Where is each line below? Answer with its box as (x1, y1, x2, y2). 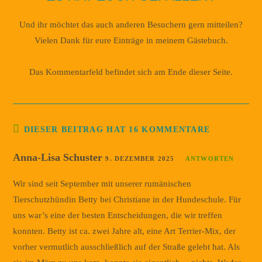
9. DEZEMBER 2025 (105, 154, 175, 162)
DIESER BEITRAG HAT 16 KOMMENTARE (23, 125, 211, 134)
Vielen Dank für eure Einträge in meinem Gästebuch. (34, 35, 228, 45)
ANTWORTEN (185, 154, 235, 162)
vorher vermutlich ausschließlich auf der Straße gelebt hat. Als (13, 242, 240, 251)
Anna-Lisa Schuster (13, 151, 106, 163)
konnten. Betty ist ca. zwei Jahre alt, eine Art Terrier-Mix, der (13, 226, 236, 236)
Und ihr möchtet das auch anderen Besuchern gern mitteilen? (19, 19, 243, 29)
